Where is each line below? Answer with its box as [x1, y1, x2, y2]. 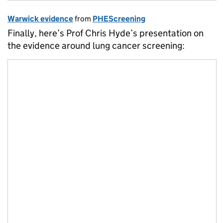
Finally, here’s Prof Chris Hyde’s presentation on [7, 27, 204, 39]
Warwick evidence [7, 13, 73, 23]
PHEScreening [93, 13, 145, 23]
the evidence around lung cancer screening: [7, 39, 185, 51]
